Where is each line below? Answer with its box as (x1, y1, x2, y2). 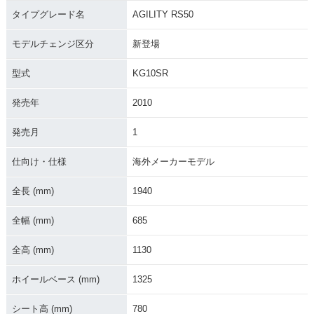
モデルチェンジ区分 (11, 39, 94, 50)
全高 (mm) (11, 245, 54, 256)
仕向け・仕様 (11, 156, 67, 168)
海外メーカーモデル (132, 156, 214, 168)
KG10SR (132, 68, 168, 79)
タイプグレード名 (11, 9, 85, 20)
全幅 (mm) (11, 215, 54, 226)
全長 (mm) (11, 186, 54, 197)
